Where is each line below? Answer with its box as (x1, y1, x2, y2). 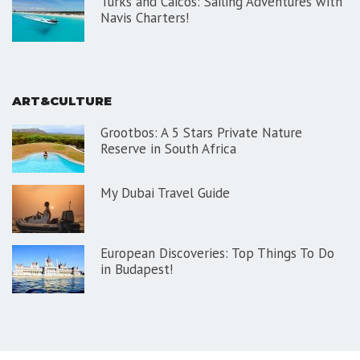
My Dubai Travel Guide (100, 183, 230, 202)
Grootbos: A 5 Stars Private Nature (100, 123, 302, 141)
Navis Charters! (100, 9, 189, 27)
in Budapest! (100, 260, 173, 278)
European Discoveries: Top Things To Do (100, 243, 334, 262)
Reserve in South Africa (100, 139, 236, 157)
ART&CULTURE (12, 93, 112, 108)
